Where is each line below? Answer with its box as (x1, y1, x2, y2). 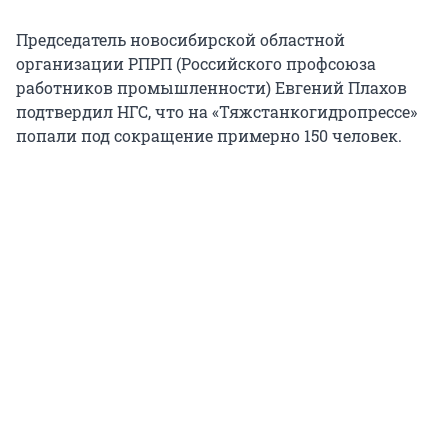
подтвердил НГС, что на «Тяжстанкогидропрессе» (16, 101, 417, 123)
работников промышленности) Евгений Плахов (16, 77, 407, 99)
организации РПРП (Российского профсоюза (16, 53, 376, 75)
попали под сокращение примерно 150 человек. (16, 125, 402, 147)
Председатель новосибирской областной (16, 29, 345, 51)
